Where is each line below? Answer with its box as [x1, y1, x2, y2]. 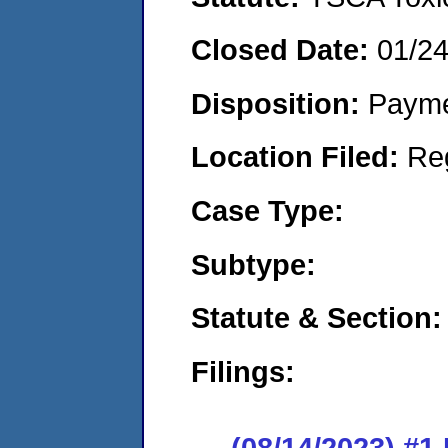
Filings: [191, 354, 295, 388]
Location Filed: [191, 140, 407, 174]
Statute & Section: [191, 301, 442, 335]
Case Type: [191, 193, 344, 227]
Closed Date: [191, 33, 377, 67]
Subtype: [191, 247, 316, 281]
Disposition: [191, 86, 368, 120]
